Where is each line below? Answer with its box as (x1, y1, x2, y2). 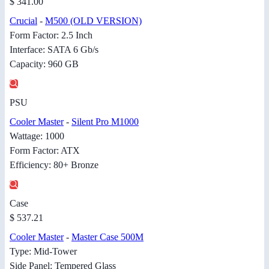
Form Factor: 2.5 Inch (10, 30, 92, 41)
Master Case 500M (71, 232, 144, 243)
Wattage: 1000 (10, 131, 64, 142)
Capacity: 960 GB (10, 59, 79, 70)
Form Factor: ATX (10, 145, 80, 156)
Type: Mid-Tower (10, 246, 77, 257)
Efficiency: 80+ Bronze (10, 160, 98, 171)
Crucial (10, 16, 37, 26)
